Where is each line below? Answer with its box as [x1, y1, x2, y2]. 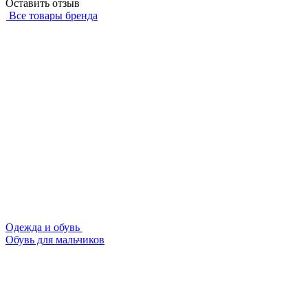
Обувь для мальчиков [5, 234, 104, 246]
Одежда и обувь [5, 221, 82, 234]
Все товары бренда [9, 10, 98, 22]
